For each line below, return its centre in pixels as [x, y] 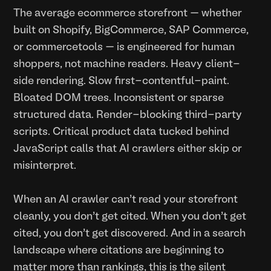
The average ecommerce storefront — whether [128, 13]
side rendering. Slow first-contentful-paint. [122, 81]
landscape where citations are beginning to [119, 250]
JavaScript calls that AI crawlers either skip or [128, 149]
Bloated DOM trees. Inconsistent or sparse [119, 98]
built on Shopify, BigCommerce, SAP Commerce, [131, 30]
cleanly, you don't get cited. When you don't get [130, 217]
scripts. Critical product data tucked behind [122, 132]
